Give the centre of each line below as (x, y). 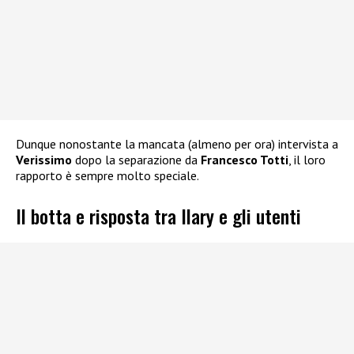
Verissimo (44, 160)
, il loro (307, 160)
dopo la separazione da (135, 160)
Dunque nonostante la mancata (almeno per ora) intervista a (177, 144)
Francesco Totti (243, 160)
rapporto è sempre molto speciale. (107, 176)
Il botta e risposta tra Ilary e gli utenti (158, 215)
